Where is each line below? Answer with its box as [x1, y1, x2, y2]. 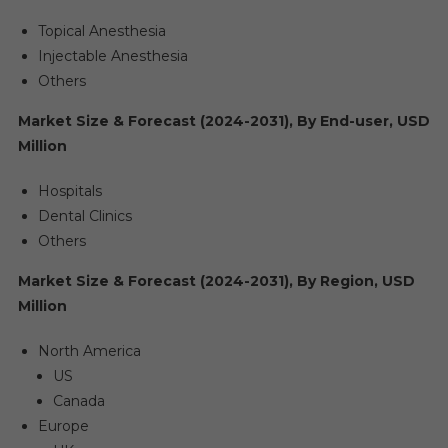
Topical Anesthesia [37, 22, 166, 40]
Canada [52, 392, 105, 410]
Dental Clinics [37, 207, 132, 225]
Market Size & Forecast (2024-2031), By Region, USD [17, 272, 415, 290]
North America [37, 342, 141, 360]
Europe [37, 417, 89, 435]
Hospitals [37, 182, 102, 200]
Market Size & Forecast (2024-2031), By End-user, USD [17, 112, 430, 130]
